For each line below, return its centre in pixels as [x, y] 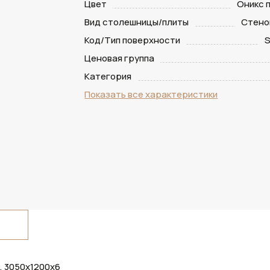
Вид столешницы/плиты [137, 22]
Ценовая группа [120, 58]
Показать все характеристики [151, 94]
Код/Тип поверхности [133, 40]
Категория [108, 76]
